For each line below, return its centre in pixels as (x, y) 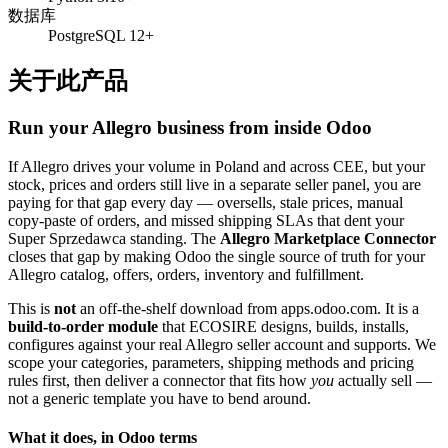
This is (31, 308)
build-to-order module (83, 326)
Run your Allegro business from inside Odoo (190, 128)
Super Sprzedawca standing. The (114, 238)
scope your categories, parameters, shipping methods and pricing (211, 362)
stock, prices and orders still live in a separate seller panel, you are (214, 184)
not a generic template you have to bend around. (159, 398)
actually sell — (383, 380)
